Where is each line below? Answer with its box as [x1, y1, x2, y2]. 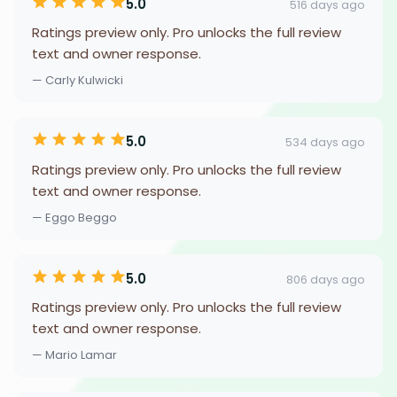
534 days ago [285, 133, 365, 151]
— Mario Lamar [32, 346, 117, 363]
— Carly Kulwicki [32, 72, 123, 89]
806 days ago [286, 270, 365, 288]
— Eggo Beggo [32, 209, 117, 226]
